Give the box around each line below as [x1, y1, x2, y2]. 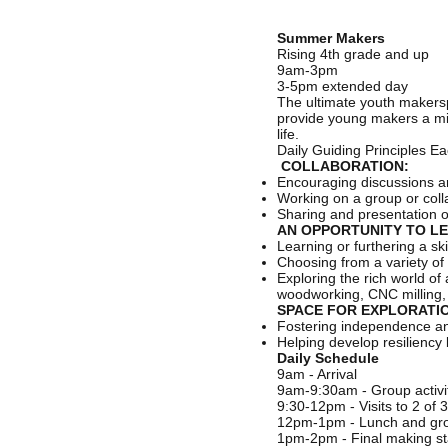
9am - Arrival [277, 366, 357, 382]
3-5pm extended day [277, 78, 412, 94]
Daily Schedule [277, 350, 383, 366]
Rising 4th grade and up [277, 46, 429, 62]
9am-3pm [277, 62, 338, 78]
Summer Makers [277, 30, 385, 46]
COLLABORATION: [281, 158, 409, 174]
